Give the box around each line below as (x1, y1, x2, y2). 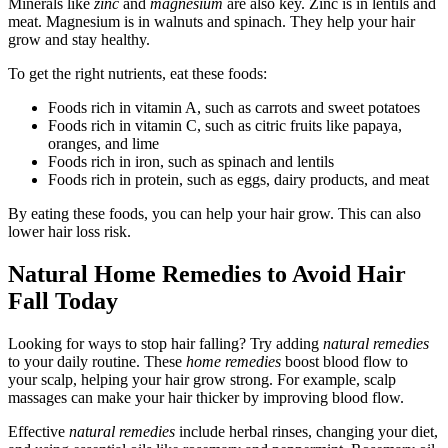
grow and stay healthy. (8, 30, 150, 48)
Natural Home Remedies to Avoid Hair (8, 260, 406, 287)
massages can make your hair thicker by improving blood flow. (8, 388, 404, 406)
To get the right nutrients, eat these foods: (8, 64, 267, 82)
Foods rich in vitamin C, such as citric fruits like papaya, (48, 116, 402, 134)
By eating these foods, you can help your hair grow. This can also (8, 204, 421, 222)
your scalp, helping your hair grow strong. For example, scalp (8, 370, 396, 388)
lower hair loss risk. (8, 222, 131, 240)
